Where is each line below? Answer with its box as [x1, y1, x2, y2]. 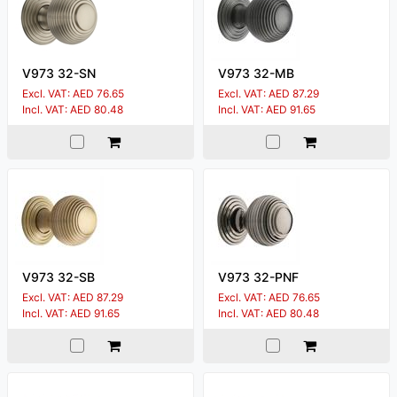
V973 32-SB [22, 269, 95, 284]
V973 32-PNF [218, 269, 299, 284]
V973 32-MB [218, 65, 294, 81]
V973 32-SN [22, 65, 96, 81]
